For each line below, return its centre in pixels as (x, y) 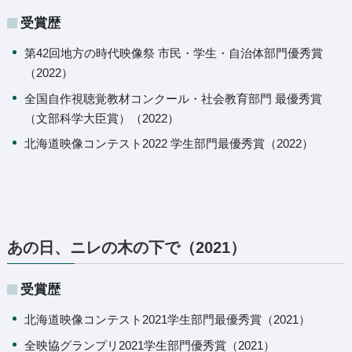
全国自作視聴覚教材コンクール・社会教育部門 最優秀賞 (174, 98)
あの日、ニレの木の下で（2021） (126, 247)
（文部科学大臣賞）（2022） (102, 118)
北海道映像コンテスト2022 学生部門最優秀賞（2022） (169, 143)
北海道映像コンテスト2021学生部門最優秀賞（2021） (168, 319)
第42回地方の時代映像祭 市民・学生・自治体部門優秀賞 (174, 53)
